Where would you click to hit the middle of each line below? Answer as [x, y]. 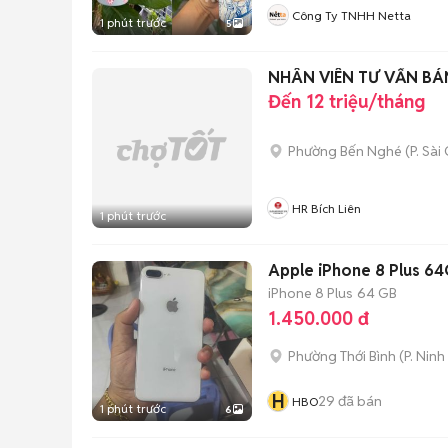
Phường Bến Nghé [345, 151]
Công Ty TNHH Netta [351, 15]
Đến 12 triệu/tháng [346, 101]
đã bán [358, 400]
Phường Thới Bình [342, 356]
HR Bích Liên [326, 208]
